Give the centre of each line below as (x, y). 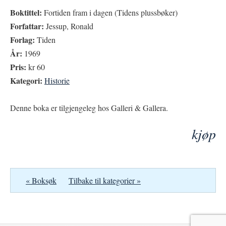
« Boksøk (41, 180)
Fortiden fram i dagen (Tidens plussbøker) (110, 12)
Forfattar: (27, 26)
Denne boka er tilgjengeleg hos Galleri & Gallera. (89, 108)
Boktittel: (26, 12)
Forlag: (22, 40)
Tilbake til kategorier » (105, 180)
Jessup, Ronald (69, 26)
